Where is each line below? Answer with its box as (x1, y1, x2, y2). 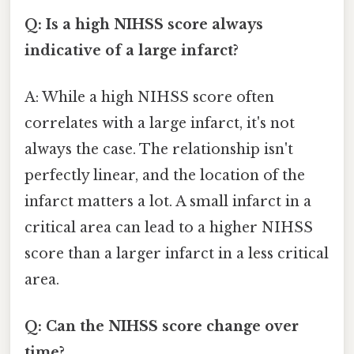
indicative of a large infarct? (24, 41, 239, 59)
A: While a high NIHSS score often (24, 88, 274, 107)
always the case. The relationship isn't (24, 141, 293, 159)
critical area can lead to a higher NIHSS (24, 219, 313, 237)
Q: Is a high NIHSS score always (24, 15, 263, 33)
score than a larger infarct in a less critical (24, 245, 329, 263)
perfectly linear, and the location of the (24, 167, 305, 185)
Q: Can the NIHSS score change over (24, 318, 299, 336)
